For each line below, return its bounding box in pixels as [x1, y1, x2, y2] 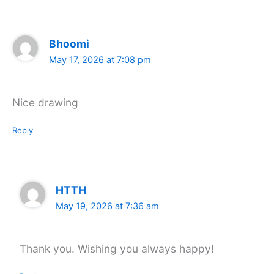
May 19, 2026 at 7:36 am [56, 201, 160, 212]
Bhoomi [48, 37, 89, 50]
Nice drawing [12, 95, 78, 109]
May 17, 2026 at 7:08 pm [48, 54, 151, 65]
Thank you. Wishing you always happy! [19, 242, 214, 256]
